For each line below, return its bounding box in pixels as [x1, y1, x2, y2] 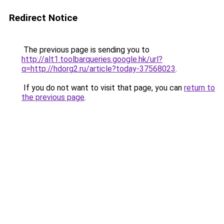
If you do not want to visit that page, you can [21, 83, 184, 92]
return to [184, 83, 215, 92]
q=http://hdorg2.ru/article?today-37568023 [21, 64, 175, 73]
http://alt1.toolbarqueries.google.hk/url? [21, 54, 162, 64]
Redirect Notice [9, 12, 77, 23]
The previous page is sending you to [21, 45, 149, 54]
